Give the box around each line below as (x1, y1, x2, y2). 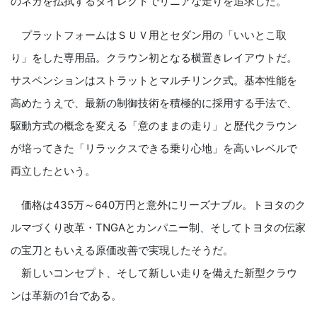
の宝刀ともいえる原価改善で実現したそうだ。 (11, 243, 234, 258)
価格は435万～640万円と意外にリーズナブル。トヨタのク (11, 198, 306, 212)
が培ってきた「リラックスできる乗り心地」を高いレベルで (11, 142, 297, 156)
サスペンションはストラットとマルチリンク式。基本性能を (11, 74, 297, 88)
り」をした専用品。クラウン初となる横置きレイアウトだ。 (11, 51, 297, 65)
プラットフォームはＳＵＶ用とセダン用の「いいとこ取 (11, 28, 287, 42)
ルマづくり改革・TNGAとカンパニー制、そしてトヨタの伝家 (11, 221, 306, 235)
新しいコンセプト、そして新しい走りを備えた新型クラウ (11, 266, 297, 280)
